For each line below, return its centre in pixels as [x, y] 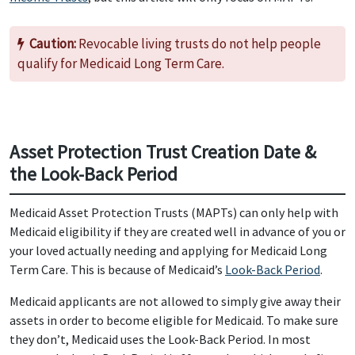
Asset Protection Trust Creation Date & [163, 152]
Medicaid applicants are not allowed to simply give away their [175, 301]
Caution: [53, 44]
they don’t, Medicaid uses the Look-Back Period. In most [160, 339]
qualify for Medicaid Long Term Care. [121, 63]
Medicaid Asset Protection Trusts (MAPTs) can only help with [174, 212]
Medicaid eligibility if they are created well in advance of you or [177, 231]
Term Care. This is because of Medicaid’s [117, 269]
